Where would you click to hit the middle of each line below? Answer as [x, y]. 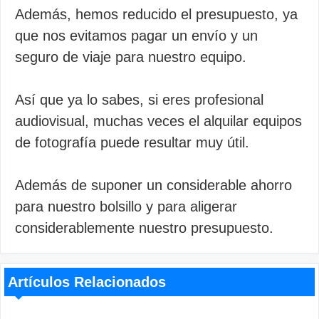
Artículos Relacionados [87, 282]
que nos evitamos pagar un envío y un [136, 36]
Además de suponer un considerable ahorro [153, 185]
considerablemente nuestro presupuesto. [144, 228]
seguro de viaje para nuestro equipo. [131, 57]
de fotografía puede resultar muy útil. [132, 142]
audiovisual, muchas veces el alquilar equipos [158, 121]
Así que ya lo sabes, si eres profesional [139, 100]
